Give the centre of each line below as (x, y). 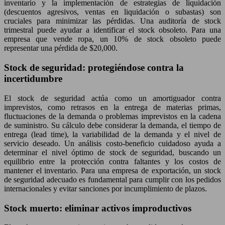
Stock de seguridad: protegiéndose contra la (94, 68)
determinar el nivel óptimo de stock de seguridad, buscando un (113, 152)
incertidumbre (33, 79)
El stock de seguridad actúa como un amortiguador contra (113, 98)
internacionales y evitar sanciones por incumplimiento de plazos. (105, 188)
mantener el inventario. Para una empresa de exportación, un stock (113, 170)
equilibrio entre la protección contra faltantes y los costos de (113, 161)
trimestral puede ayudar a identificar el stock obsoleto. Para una (113, 30)
